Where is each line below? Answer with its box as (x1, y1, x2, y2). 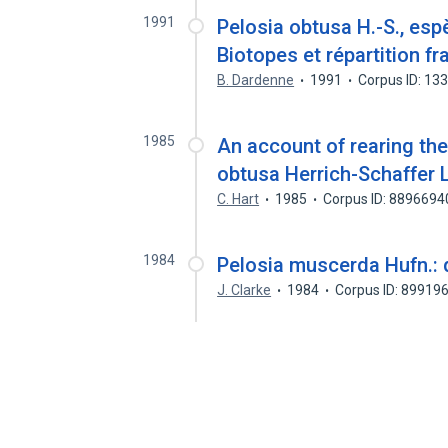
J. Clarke (217, 282, 272, 298)
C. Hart (217, 191, 260, 207)
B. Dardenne (217, 72, 295, 88)
